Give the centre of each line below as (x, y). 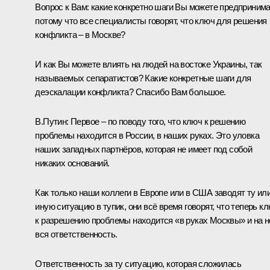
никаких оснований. (72, 163)
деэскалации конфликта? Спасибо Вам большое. (130, 92)
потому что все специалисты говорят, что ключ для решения (151, 21)
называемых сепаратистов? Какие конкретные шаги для (143, 78)
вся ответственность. (76, 234)
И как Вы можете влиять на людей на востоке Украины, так (149, 64)
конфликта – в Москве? (80, 35)
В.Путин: (53, 122)
